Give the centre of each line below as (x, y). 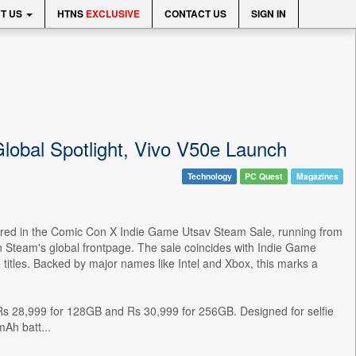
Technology (209, 176)
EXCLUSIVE (113, 14)
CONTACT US (195, 14)
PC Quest (264, 176)
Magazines (317, 176)
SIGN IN (269, 14)
